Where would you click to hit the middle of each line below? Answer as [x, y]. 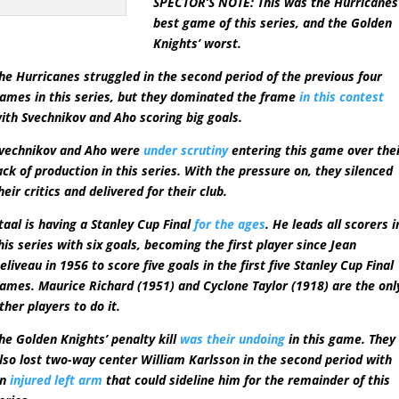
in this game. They [341, 339]
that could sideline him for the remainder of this [247, 380]
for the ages [230, 224]
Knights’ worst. [198, 44]
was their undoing [233, 339]
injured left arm [57, 380]
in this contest [342, 97]
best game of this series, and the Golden [273, 23]
